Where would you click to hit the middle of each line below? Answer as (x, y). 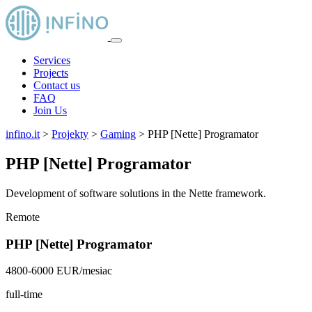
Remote (23, 217)
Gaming (118, 134)
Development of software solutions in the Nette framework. (136, 193)
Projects (51, 73)
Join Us (50, 110)
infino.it (23, 134)
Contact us (57, 85)
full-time (24, 295)
